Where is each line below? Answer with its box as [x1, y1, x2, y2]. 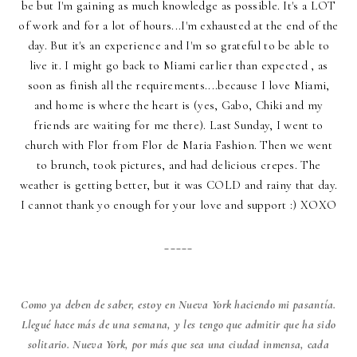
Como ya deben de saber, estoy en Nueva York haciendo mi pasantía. [21, 296, 336, 312]
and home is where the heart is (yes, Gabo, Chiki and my [33, 97, 324, 112]
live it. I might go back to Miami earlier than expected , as [29, 57, 328, 73]
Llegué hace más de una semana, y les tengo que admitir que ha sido [21, 316, 336, 331]
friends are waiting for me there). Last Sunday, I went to [33, 117, 324, 132]
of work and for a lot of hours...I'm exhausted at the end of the [18, 18, 339, 33]
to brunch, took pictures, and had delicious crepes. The [36, 157, 321, 172]
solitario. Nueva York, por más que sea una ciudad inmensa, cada [28, 336, 329, 351]
